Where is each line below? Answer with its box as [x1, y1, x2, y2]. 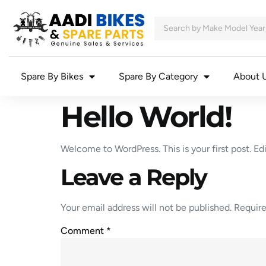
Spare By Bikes [21, 71, 83, 83]
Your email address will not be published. [61, 201, 232, 213]
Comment [61, 225, 106, 237]
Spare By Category [119, 71, 198, 83]
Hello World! [61, 99, 231, 135]
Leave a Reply [61, 163, 207, 191]
